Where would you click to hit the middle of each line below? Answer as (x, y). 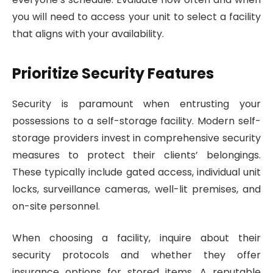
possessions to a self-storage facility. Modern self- (136, 121)
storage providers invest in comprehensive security (136, 138)
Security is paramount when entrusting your (136, 104)
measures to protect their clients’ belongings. (136, 155)
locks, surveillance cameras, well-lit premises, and (136, 189)
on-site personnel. (56, 206)
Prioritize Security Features (113, 73)
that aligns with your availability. (88, 34)
